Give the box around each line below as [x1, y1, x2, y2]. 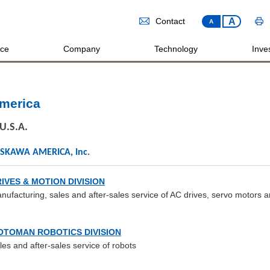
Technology [154, 44, 198, 54]
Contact [155, 17, 185, 26]
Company [63, 44, 100, 54]
